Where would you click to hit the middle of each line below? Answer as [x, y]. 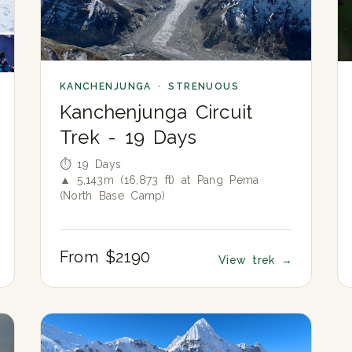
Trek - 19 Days [128, 137]
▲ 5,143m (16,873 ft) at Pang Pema [159, 180]
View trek [249, 260]
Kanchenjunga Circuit [156, 112]
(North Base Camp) [112, 196]
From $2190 [105, 257]
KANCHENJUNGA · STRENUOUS [149, 87]
